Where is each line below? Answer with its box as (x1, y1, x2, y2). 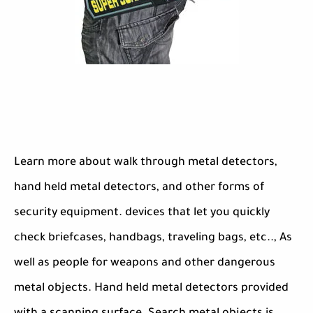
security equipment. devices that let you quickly (14, 207, 270, 220)
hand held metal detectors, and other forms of (14, 182, 264, 195)
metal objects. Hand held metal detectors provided (14, 282, 289, 296)
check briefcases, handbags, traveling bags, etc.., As (14, 232, 292, 245)
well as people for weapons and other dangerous (14, 257, 275, 270)
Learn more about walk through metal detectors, (14, 156, 277, 170)
